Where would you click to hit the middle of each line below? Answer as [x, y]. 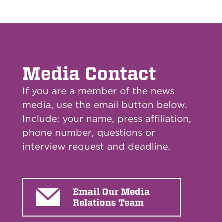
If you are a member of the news [98, 91]
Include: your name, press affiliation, [107, 119]
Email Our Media [111, 192]
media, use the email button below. [105, 105]
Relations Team [108, 202]
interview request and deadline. [96, 146]
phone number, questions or [88, 133]
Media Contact [89, 73]
